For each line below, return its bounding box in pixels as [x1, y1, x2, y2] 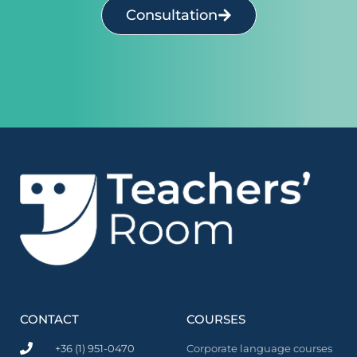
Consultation [125, 6, 218, 24]
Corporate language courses [186, 341, 332, 355]
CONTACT [20, 311, 79, 327]
